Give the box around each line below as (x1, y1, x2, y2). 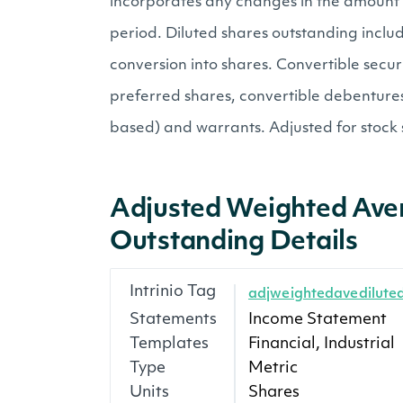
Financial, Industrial (248, 336, 395, 352)
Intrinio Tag (130, 284, 216, 300)
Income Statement (248, 312, 387, 327)
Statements (130, 312, 217, 327)
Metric (248, 361, 298, 376)
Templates (130, 336, 209, 352)
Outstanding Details (110, 230, 358, 255)
